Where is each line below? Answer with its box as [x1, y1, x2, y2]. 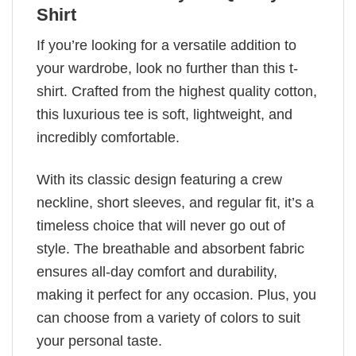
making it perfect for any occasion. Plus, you [37, 286, 316, 303]
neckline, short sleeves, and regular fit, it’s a [37, 194, 314, 211]
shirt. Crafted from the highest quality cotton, [37, 83, 317, 100]
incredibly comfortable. [37, 130, 180, 146]
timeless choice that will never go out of [37, 217, 285, 234]
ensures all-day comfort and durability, [37, 263, 277, 280]
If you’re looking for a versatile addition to [37, 37, 296, 54]
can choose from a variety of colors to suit [37, 309, 300, 326]
